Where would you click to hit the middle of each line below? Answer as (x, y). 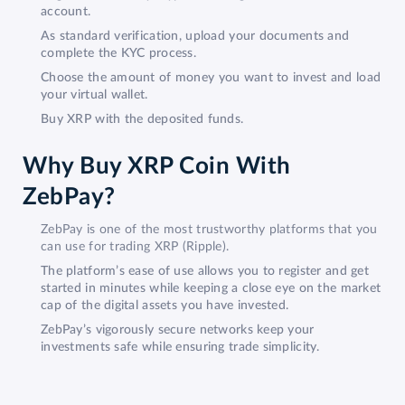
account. (66, 11)
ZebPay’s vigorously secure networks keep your (178, 330)
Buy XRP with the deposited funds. (142, 119)
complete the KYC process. (118, 53)
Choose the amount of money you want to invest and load (211, 77)
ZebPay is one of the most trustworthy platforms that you (209, 229)
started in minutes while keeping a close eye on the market (211, 288)
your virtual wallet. (94, 94)
